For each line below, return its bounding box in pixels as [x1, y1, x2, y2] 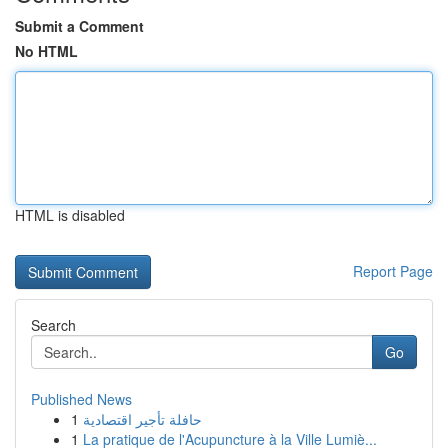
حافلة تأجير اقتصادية [83, 409, 202, 429]
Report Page [353, 261, 433, 281]
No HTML [15, 41, 78, 61]
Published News [31, 389, 132, 409]
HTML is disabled [15, 205, 125, 225]
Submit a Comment [15, 16, 144, 36]
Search [31, 315, 76, 335]
